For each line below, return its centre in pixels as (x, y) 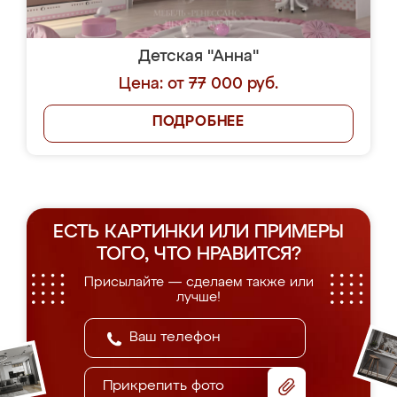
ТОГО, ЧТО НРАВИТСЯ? (198, 255)
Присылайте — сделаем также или (198, 282)
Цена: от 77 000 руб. (198, 84)
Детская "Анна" (198, 57)
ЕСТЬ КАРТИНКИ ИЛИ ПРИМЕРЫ (198, 233)
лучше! (198, 297)
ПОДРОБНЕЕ (198, 122)
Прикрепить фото (163, 386)
